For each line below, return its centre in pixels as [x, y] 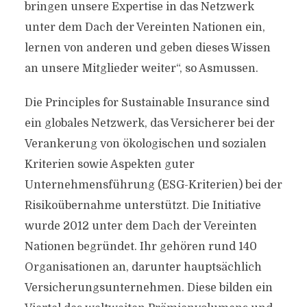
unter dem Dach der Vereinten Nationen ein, [145, 27]
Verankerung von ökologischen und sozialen [145, 144]
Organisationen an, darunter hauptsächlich [143, 267]
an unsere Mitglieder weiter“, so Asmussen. [141, 69]
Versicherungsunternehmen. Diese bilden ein [148, 288]
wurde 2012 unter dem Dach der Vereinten [140, 226]
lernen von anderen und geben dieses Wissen [147, 48]
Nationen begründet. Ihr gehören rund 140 [140, 247]
